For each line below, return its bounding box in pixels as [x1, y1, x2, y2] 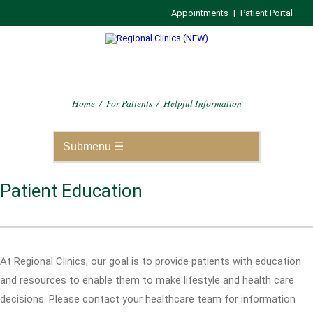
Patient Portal [240, 8, 293, 18]
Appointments [171, 8, 229, 18]
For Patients [105, 96, 152, 110]
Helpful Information [163, 96, 242, 110]
